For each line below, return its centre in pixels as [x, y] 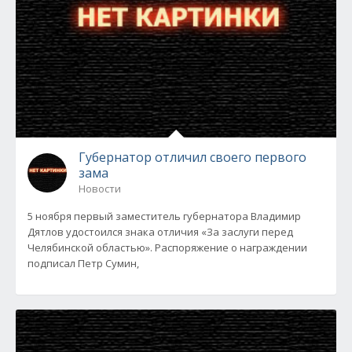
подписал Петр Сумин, [83, 263]
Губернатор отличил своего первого [192, 157]
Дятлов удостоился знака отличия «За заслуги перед [160, 232]
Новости [100, 189]
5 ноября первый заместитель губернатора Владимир [164, 216]
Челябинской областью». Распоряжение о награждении [167, 247]
